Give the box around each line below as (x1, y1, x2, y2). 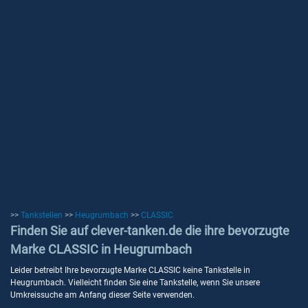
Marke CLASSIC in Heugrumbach (10, 242, 192, 256)
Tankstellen (21, 210, 63, 220)
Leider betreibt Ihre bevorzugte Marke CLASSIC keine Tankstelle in (10, 265, 250, 275)
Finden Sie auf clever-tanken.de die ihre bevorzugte (10, 223, 289, 238)
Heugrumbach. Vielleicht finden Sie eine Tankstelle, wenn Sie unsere (10, 278, 260, 287)
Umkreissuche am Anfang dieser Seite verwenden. (10, 290, 195, 300)
